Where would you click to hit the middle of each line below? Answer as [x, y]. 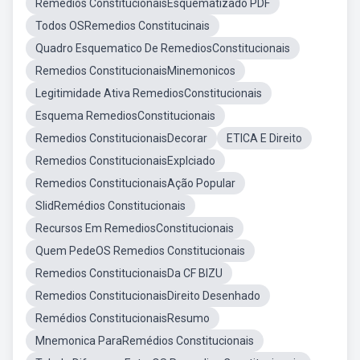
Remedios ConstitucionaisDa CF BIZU [129, 273]
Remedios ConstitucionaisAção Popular [135, 183]
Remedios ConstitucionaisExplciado [125, 161]
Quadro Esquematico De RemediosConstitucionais [163, 48]
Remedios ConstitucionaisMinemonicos [135, 71]
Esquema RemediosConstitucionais [125, 116]
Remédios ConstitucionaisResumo [123, 318]
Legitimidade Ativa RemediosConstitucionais [149, 93]
